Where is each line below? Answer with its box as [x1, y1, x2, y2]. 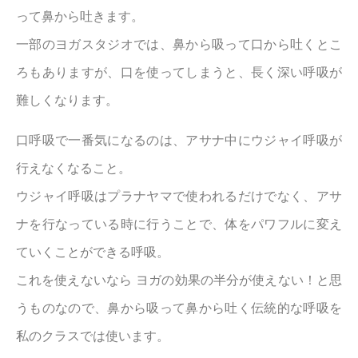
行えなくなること [16, 160, 118, 177]
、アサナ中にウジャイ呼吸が [173, 132, 342, 149]
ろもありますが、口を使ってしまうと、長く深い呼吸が [16, 64, 342, 81]
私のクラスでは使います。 [16, 328, 169, 344]
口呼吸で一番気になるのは [16, 132, 173, 149]
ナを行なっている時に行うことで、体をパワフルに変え [16, 216, 342, 233]
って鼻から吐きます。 [16, 8, 144, 25]
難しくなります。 [16, 92, 118, 109]
